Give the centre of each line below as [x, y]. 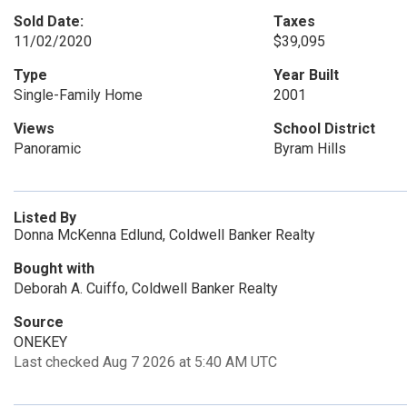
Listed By [45, 218]
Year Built [306, 75]
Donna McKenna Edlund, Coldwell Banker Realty [164, 235]
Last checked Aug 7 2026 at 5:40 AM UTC [145, 362]
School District [324, 129]
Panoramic [47, 149]
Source [39, 322]
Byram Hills [309, 149]
